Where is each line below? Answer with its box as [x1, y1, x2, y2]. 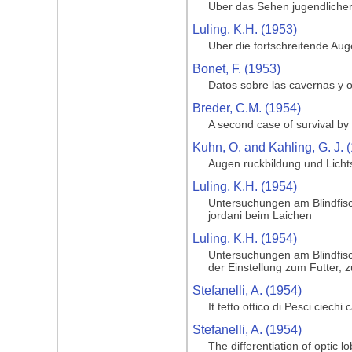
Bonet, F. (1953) [192, 62, 280, 75]
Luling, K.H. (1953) [192, 23, 297, 36]
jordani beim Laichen [208, 209, 312, 222]
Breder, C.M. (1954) [192, 101, 301, 115]
